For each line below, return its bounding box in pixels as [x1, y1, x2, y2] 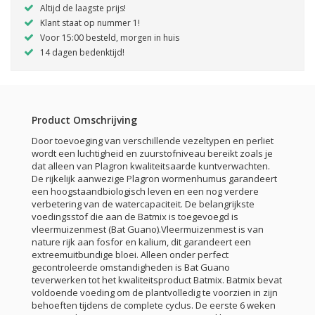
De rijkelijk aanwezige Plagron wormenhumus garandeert [32, 172, 277, 186]
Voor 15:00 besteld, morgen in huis [35, 32, 179, 44]
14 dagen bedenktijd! [35, 46, 124, 59]
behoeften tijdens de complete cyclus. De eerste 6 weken [32, 299, 276, 312]
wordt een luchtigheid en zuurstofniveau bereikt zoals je [32, 147, 273, 160]
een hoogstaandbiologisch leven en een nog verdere [32, 185, 259, 198]
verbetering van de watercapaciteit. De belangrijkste [32, 198, 255, 211]
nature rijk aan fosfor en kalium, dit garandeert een [32, 236, 251, 249]
